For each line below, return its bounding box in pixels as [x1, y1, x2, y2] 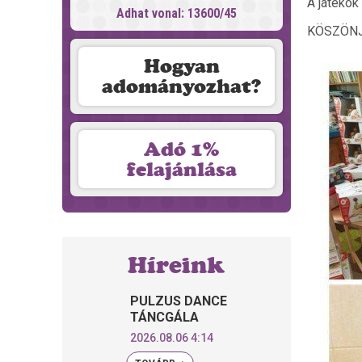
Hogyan [143, 54, 220, 78]
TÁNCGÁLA [130, 309, 200, 325]
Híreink [128, 250, 225, 279]
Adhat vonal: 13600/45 [116, 6, 237, 21]
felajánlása [126, 157, 237, 181]
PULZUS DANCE [130, 293, 228, 309]
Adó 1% [144, 137, 220, 161]
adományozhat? [102, 74, 262, 99]
